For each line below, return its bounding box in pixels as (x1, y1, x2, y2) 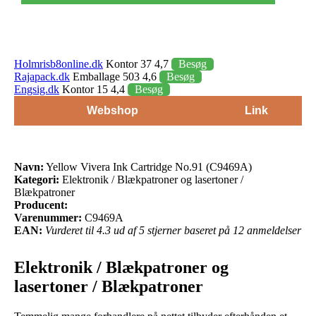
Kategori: (14, 173, 59, 186)
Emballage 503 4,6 (70, 70, 159, 83)
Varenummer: (14, 211, 82, 224)
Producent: (14, 198, 68, 211)
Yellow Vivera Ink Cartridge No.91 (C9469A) (44, 160, 252, 173)
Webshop (86, 104, 138, 116)
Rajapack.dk (14, 70, 70, 83)
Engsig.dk (14, 83, 59, 95)
